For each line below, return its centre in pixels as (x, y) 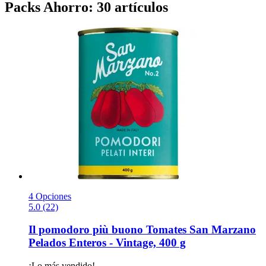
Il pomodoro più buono (86, 230)
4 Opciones (50, 196)
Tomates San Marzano (199, 230)
